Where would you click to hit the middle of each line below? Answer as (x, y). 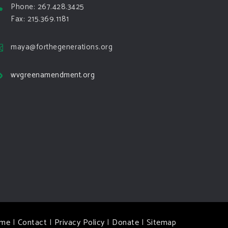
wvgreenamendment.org (53, 75)
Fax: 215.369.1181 (40, 19)
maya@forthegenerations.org (62, 47)
